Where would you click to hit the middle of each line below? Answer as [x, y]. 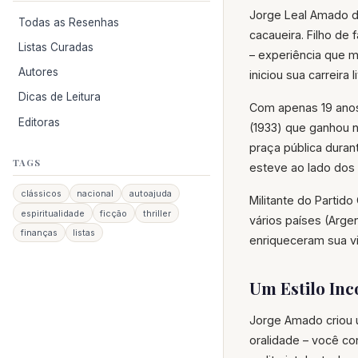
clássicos [41, 194]
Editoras [40, 122]
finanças [39, 232]
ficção [114, 213]
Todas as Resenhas [69, 22]
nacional [95, 194]
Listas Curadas [56, 48]
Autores [39, 72]
